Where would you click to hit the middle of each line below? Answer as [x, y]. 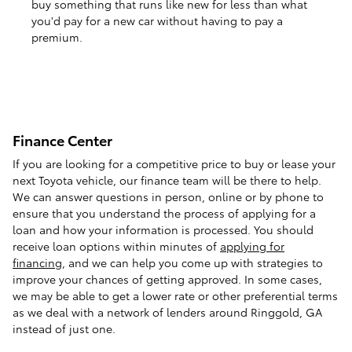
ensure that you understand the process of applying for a [164, 213]
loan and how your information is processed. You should [163, 230]
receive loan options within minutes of [116, 246]
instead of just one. [64, 329]
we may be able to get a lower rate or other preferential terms [175, 296]
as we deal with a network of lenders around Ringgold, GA [167, 312]
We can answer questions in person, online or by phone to [168, 197]
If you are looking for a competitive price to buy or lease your [174, 164]
